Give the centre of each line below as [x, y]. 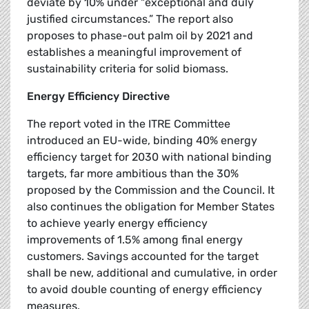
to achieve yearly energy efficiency [117, 223]
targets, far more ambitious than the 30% [133, 174]
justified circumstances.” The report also [130, 19]
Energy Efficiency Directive [98, 97]
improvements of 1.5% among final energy [135, 240]
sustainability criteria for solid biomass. [128, 69]
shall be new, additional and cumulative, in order [152, 273]
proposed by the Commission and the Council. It [151, 190]
